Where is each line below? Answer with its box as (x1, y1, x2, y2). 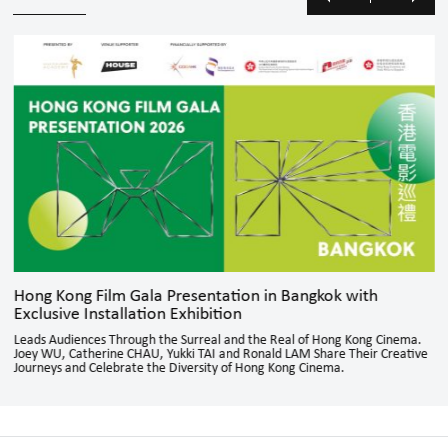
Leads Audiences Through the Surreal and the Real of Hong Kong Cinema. (13, 333, 422, 348)
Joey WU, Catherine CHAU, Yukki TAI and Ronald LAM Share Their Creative (13, 347, 428, 362)
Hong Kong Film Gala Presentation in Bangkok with (13, 287, 378, 306)
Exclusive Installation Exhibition (13, 305, 242, 324)
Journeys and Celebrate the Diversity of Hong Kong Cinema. (13, 361, 345, 376)
